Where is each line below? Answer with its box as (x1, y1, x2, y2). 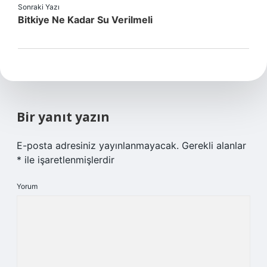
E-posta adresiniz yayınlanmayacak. (17, 139, 179, 151)
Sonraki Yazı (18, 2, 60, 11)
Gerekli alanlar (182, 139, 246, 151)
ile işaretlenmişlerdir (21, 154, 114, 166)
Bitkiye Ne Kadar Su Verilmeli (18, 14, 153, 26)
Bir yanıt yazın (17, 108, 110, 125)
